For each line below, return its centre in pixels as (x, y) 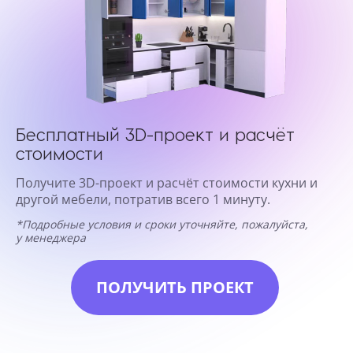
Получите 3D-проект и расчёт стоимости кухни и (167, 183)
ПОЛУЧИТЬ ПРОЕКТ (175, 288)
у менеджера (51, 238)
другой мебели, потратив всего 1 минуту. (143, 200)
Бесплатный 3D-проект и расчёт (155, 134)
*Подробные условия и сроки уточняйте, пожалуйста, (162, 225)
